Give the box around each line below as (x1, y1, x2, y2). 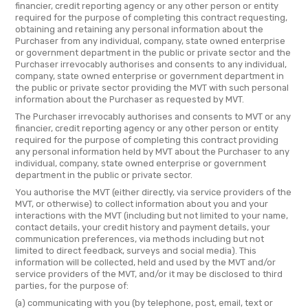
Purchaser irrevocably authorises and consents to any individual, (15, 59, 287, 70)
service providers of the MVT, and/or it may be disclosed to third (15, 269, 283, 280)
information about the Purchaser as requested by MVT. (15, 94, 244, 105)
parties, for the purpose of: (15, 280, 129, 291)
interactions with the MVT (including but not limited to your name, (15, 210, 288, 221)
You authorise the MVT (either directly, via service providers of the (15, 187, 291, 198)
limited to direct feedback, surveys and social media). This (15, 245, 256, 256)
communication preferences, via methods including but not (15, 234, 264, 245)
